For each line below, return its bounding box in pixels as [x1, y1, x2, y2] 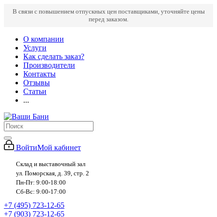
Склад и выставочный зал [16, 160, 85, 168]
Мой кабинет [37, 143, 81, 152]
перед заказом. [89, 15, 128, 23]
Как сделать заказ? [23, 52, 84, 61]
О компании [23, 35, 64, 43]
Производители [23, 61, 75, 69]
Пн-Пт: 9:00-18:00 [16, 179, 66, 186]
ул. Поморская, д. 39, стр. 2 [16, 170, 89, 177]
